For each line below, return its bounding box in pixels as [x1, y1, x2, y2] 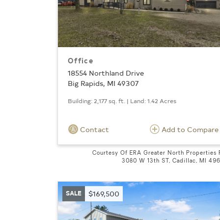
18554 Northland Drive [68, 68, 144, 78]
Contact [78, 125, 109, 135]
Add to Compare [162, 125, 219, 135]
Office [68, 55, 93, 65]
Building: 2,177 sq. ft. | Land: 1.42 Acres [68, 97, 176, 105]
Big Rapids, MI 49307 [68, 79, 138, 88]
